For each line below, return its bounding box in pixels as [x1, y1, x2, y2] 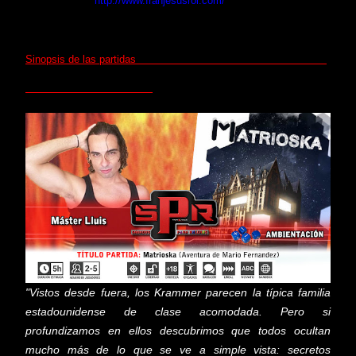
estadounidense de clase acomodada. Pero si [25, 304, 331, 318]
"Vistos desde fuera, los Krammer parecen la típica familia [25, 285, 331, 299]
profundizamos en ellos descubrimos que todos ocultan [25, 323, 331, 337]
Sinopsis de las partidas [25, 52, 327, 65]
